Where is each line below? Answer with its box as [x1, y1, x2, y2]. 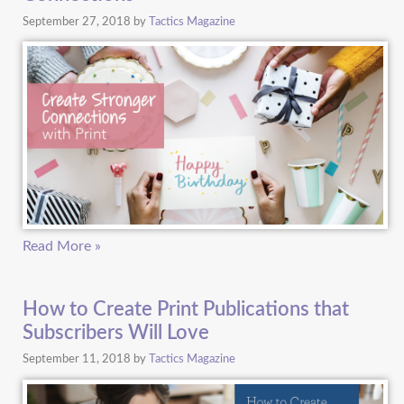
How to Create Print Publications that [22, 298, 349, 319]
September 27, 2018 [22, 15, 133, 27]
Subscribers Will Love [22, 322, 209, 343]
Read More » [22, 238, 101, 253]
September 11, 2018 [22, 353, 133, 365]
